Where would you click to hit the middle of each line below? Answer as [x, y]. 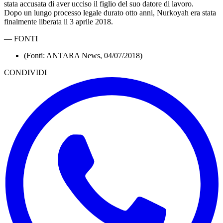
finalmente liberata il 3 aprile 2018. [58, 21]
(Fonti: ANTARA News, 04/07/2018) [83, 55]
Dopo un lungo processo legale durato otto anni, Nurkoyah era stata [110, 12]
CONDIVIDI [25, 72]
